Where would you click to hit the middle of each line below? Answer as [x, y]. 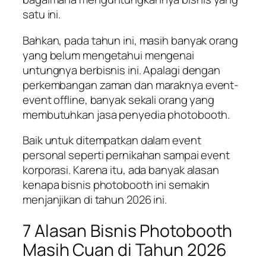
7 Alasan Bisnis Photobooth [128, 230]
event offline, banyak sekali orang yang [119, 99]
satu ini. [42, 15]
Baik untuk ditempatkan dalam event [112, 140]
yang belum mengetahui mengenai [108, 55]
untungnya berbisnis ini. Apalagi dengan [122, 70]
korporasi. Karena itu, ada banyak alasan [121, 170]
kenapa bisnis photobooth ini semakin [116, 185]
